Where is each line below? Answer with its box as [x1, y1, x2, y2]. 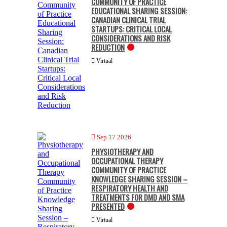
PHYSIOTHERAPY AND [91, 145, 154, 157]
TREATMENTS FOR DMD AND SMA [91, 191, 184, 203]
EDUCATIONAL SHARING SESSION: [91, 5, 187, 16]
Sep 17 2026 [97, 133, 131, 141]
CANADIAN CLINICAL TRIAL [91, 14, 166, 25]
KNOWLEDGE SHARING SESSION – [91, 173, 187, 184]
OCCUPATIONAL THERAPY [91, 155, 163, 166]
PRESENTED [91, 200, 125, 212]
